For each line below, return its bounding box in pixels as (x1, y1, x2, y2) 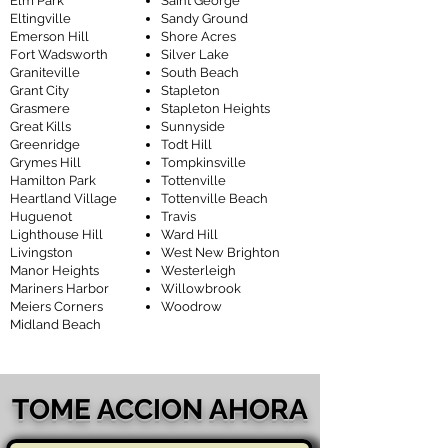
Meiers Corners (10, 299, 103, 314)
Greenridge (10, 137, 80, 152)
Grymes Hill (10, 155, 81, 170)
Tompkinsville (161, 155, 246, 170)
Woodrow (161, 299, 222, 314)
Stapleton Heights (161, 101, 270, 116)
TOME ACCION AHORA (12, 393, 308, 426)
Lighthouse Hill (10, 227, 103, 242)
